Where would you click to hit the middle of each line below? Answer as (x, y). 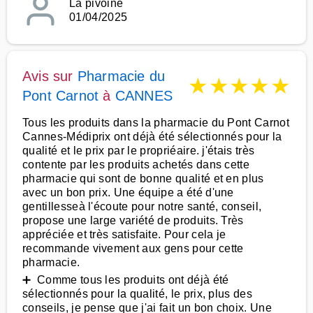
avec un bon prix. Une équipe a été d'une (128, 192)
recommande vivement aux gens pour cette (133, 248)
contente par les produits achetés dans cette (136, 165)
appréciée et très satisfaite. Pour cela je (124, 234)
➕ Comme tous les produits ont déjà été (126, 280)
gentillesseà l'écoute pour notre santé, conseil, (142, 206)
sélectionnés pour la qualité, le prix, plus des (138, 294)
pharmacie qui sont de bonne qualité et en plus (143, 179)
